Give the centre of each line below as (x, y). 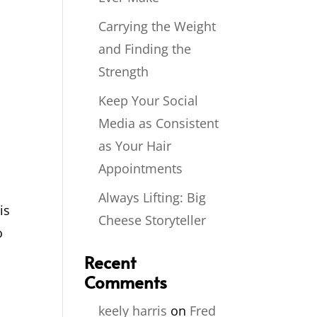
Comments (126, 282)
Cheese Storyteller (152, 220)
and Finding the (145, 49)
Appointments (141, 168)
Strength (124, 71)
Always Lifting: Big (152, 197)
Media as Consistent (159, 123)
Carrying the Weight (157, 26)
